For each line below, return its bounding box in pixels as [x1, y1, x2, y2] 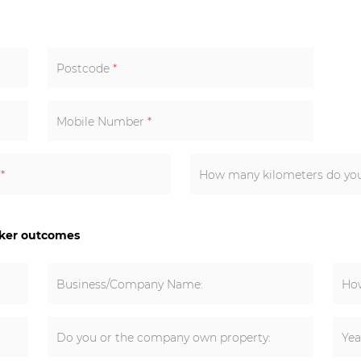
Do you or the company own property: [56, 330, 272, 345]
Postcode [56, 60, 114, 76]
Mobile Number [56, 114, 148, 129]
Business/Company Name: [56, 276, 204, 292]
